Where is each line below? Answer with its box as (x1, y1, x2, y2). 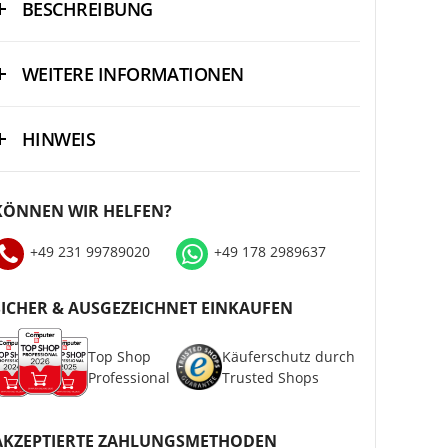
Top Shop (88, 347, 152, 367)
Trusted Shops (221, 368, 319, 388)
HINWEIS (22, 127, 96, 152)
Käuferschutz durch (221, 347, 355, 367)
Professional (88, 368, 171, 388)
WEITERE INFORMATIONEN (22, 62, 244, 87)
